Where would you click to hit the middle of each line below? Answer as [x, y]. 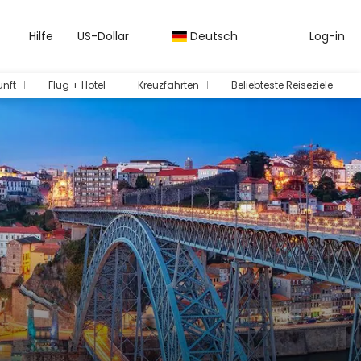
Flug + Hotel [77, 85]
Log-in [326, 36]
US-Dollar [103, 36]
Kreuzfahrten [168, 85]
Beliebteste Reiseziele [282, 85]
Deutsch [212, 36]
